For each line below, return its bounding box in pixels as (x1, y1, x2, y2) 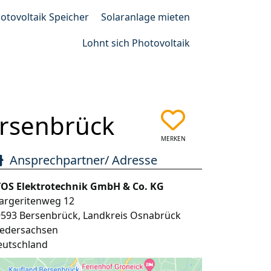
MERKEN (160, 134, 186, 143)
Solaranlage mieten (101, 10, 190, 24)
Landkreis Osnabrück (83, 209, 181, 222)
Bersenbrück (19, 209, 79, 222)
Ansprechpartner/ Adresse (10, 152, 158, 168)
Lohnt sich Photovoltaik (82, 36, 190, 50)
